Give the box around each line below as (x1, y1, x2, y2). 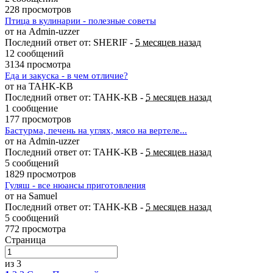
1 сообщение (5, 102, 58, 113)
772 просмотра (5, 223, 66, 234)
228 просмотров (5, 4, 71, 15)
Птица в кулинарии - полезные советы (5, 15, 156, 26)
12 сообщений (5, 48, 64, 58)
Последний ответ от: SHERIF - (5, 37, 135, 48)
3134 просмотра (5, 58, 71, 69)
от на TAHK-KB (5, 80, 73, 91)
